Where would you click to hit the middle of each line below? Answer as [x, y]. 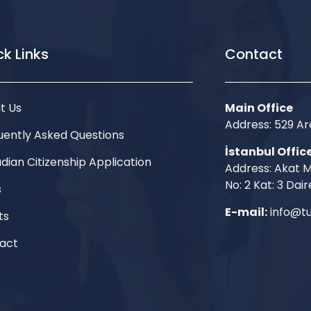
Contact [254, 54]
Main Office [259, 108]
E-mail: [246, 212]
